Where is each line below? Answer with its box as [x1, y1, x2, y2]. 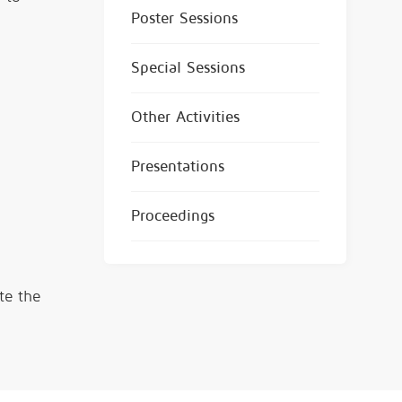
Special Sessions [131, 58, 245, 76]
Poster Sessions [131, 9, 238, 27]
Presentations [131, 157, 224, 175]
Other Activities [131, 108, 240, 126]
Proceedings [131, 206, 214, 224]
